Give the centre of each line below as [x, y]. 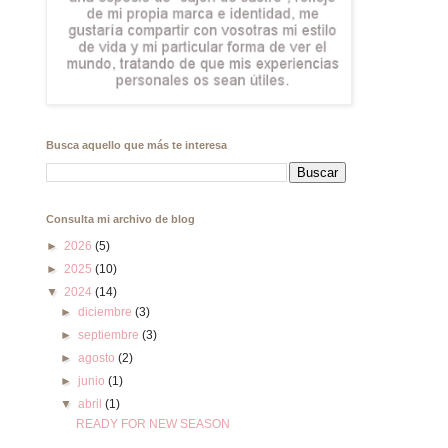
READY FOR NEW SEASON [152, 424]
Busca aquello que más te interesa [136, 145]
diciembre [107, 312]
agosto [98, 358]
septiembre [110, 335]
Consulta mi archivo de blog [120, 219]
